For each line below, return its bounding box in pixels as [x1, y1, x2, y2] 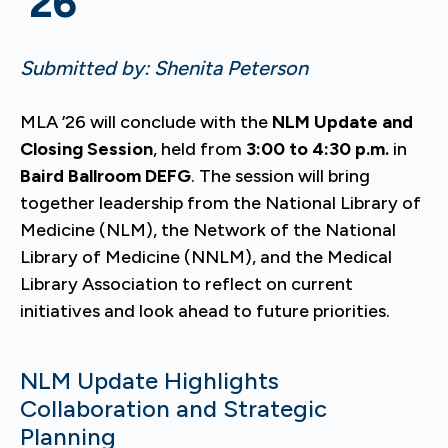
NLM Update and [272, 111, 413, 133]
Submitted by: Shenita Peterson [20, 56, 308, 80]
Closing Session [20, 138, 153, 160]
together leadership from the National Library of [20, 192, 421, 214]
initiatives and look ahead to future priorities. [20, 300, 390, 322]
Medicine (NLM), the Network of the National [20, 219, 396, 241]
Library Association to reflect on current [20, 273, 353, 295]
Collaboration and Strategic [20, 394, 327, 423]
